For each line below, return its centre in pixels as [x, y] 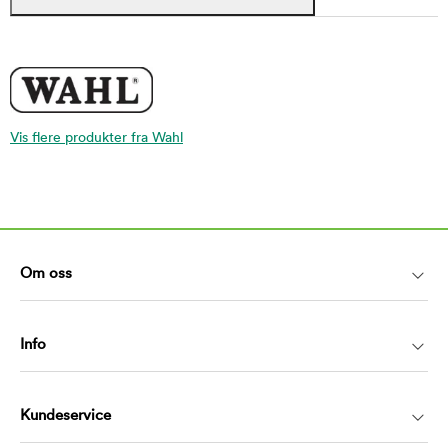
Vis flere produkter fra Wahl [96, 138]
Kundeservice [65, 416]
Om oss [46, 274]
